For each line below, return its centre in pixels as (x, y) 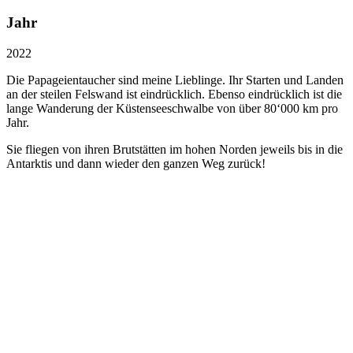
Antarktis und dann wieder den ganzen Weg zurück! (136, 163)
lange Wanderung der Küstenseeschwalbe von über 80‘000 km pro (172, 108)
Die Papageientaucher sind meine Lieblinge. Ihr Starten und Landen (175, 80)
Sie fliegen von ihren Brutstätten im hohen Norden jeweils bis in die (175, 149)
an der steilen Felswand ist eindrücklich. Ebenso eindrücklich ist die (174, 94)
